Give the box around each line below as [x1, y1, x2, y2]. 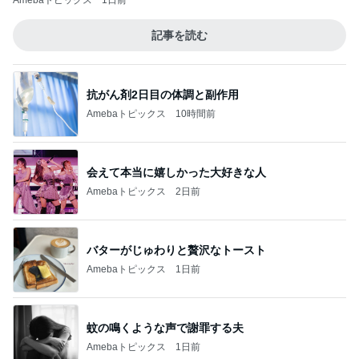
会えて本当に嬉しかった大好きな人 [87, 165, 266, 179]
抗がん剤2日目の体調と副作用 [87, 87, 239, 101]
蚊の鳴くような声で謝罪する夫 [87, 321, 244, 334]
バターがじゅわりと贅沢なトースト [87, 243, 266, 256]
